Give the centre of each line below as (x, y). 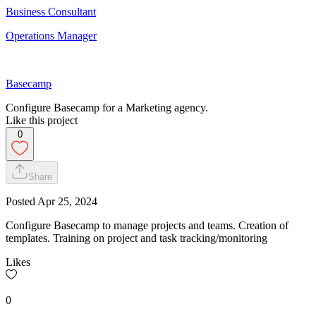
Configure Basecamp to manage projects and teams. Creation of (147, 225)
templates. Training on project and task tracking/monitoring (136, 238)
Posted (22, 201)
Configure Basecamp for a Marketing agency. (107, 107)
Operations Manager (51, 35)
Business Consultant (51, 11)
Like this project (42, 120)
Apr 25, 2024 (67, 201)
